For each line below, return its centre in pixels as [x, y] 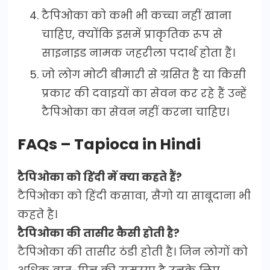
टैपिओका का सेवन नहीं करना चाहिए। [135, 112]
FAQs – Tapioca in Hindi [109, 145]
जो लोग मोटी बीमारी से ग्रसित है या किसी [144, 75]
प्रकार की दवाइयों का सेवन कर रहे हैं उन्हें [144, 93]
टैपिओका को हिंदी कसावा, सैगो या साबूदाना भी [134, 196]
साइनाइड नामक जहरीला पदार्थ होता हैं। [138, 53]
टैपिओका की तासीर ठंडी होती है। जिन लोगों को [133, 252]
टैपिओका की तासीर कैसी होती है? [99, 233]
